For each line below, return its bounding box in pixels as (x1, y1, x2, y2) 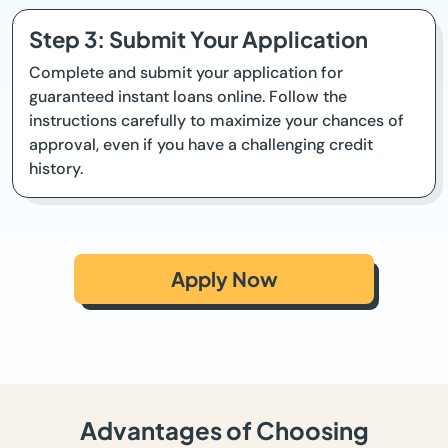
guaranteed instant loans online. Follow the (29, 86, 347, 108)
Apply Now (170, 266, 278, 292)
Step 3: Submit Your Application (29, 25, 368, 54)
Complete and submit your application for (29, 62, 343, 84)
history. (29, 158, 83, 180)
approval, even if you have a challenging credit (29, 134, 373, 156)
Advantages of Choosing (79, 415, 369, 446)
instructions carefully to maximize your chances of (29, 110, 404, 132)
